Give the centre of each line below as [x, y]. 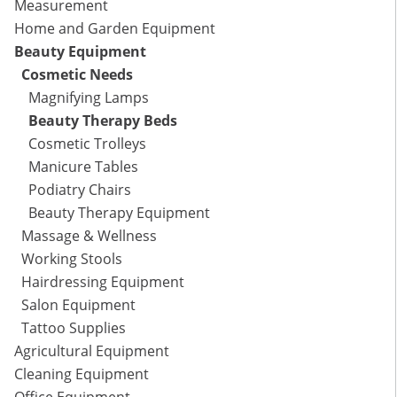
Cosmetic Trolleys [87, 144]
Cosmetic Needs [77, 75]
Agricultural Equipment [92, 351]
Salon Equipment [78, 305]
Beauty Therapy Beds [103, 121]
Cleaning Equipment [82, 374]
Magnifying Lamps [89, 98]
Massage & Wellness [89, 236]
